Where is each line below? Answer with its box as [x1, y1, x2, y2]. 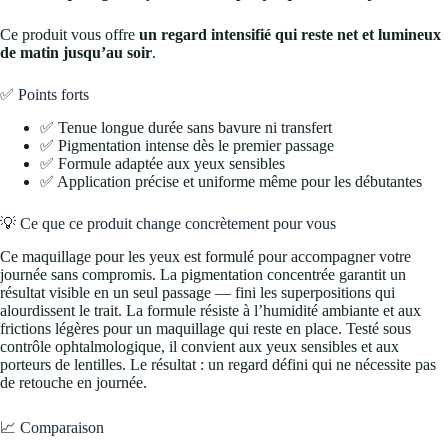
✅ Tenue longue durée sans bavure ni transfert [40, 119, 332, 137]
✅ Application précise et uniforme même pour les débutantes [40, 173, 422, 191]
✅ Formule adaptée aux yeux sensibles [40, 155, 285, 173]
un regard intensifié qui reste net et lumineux [139, 26, 441, 44]
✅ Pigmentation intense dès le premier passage [40, 137, 334, 155]
